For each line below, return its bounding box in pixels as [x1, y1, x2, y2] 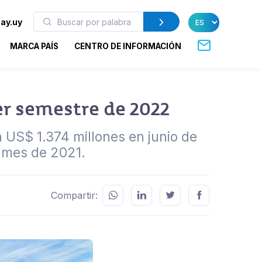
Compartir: [51, 189, 98, 201]
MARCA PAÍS [10, 41, 59, 51]
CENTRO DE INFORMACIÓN [74, 41, 182, 51]
